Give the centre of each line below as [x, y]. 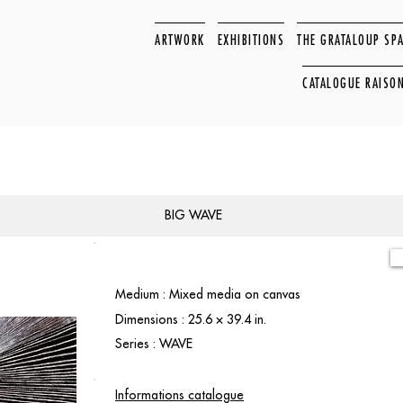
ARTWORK [180, 40]
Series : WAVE [154, 344]
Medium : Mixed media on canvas [208, 294]
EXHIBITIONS [251, 40]
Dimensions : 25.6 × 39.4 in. [191, 319]
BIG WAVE [193, 215]
